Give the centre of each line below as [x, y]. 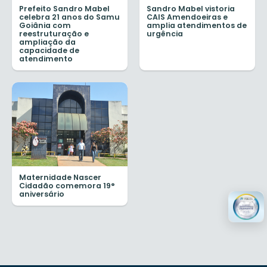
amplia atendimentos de [197, 26]
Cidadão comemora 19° [67, 185]
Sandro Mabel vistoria [191, 9]
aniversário [42, 194]
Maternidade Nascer [60, 177]
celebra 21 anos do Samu [69, 17]
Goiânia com [45, 26]
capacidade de [49, 51]
